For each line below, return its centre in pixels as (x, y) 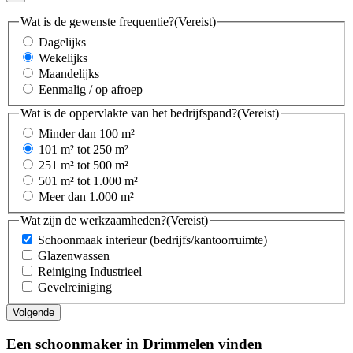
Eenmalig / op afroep (91, 89)
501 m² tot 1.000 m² (88, 180)
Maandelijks (69, 73)
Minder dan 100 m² (87, 133)
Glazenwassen (74, 256)
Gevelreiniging (75, 288)
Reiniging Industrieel (90, 272)
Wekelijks (63, 58)
